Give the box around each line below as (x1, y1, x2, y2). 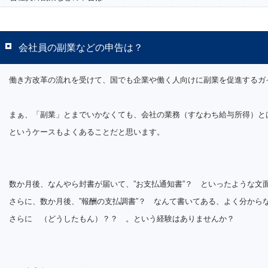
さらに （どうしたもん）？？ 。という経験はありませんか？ (9, 214, 234, 223)
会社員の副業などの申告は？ (19, 42, 143, 53)
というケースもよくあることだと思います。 (9, 127, 165, 136)
